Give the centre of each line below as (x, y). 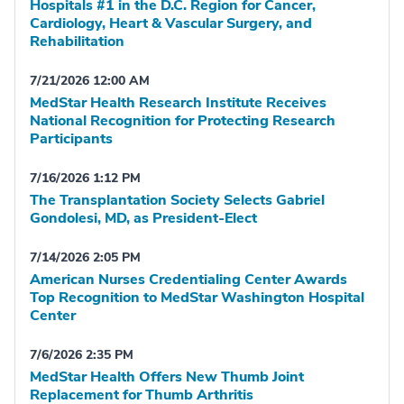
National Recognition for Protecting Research (183, 121)
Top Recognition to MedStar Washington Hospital (197, 298)
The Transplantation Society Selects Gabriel (177, 201)
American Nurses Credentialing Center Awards (188, 280)
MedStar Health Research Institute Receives (178, 103)
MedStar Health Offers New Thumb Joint (167, 377)
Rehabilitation (77, 42)
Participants (71, 139)
